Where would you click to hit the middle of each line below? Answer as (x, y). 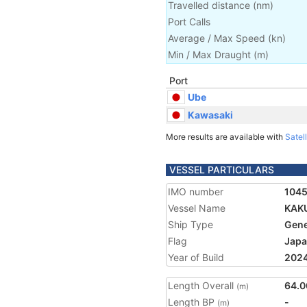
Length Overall (202, 285)
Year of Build (196, 257)
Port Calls (189, 22)
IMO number (196, 192)
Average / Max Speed (217, 38)
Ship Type (191, 224)
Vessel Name (197, 208)
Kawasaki (210, 114)
